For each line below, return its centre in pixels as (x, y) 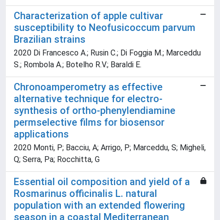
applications (41, 134)
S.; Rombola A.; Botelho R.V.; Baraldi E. (78, 65)
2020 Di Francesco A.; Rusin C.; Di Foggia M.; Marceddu (107, 53)
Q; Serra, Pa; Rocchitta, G (57, 160)
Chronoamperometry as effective (88, 87)
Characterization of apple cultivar (88, 16)
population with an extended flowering (99, 206)
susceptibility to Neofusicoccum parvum (105, 28)
